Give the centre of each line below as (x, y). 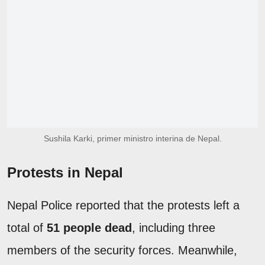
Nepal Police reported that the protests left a (123, 205)
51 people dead (89, 227)
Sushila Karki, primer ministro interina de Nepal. (132, 138)
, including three (174, 227)
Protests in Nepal (65, 172)
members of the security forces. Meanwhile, (122, 250)
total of (27, 227)
